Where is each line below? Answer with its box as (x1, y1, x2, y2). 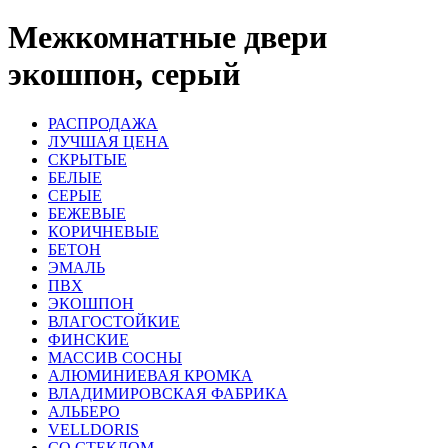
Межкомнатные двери (8, 19, 327, 56)
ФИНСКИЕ (48, 330, 129, 348)
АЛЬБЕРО (48, 402, 120, 420)
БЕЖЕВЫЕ (48, 204, 126, 222)
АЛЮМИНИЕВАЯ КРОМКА (48, 366, 253, 384)
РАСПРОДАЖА (48, 114, 158, 132)
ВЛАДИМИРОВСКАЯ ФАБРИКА (48, 384, 288, 402)
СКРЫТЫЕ (48, 150, 127, 168)
